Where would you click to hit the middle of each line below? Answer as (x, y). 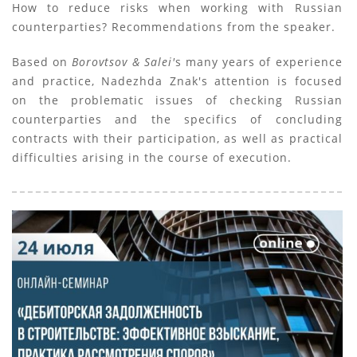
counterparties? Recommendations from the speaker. (174, 27)
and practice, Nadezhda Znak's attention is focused (177, 81)
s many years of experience (259, 62)
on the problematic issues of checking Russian (177, 100)
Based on (42, 62)
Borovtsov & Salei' (124, 62)
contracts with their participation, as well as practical (177, 139)
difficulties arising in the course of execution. (152, 158)
